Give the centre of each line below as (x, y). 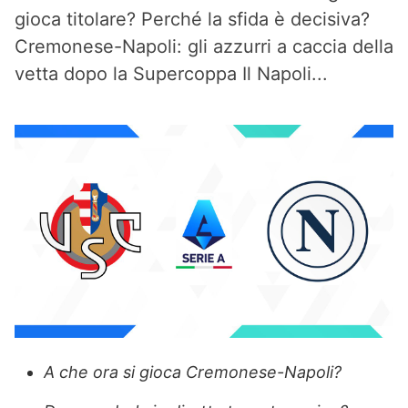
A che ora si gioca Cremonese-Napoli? (193, 372)
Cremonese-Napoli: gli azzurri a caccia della (204, 46)
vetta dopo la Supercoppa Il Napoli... (171, 74)
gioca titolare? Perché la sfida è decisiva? (192, 19)
